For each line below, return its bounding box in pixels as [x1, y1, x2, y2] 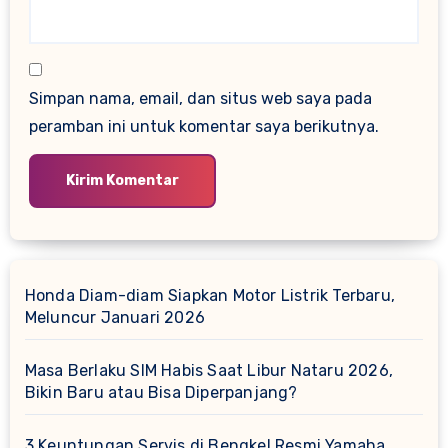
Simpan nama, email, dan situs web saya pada [29, 88, 373, 108]
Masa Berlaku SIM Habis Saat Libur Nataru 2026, [24, 361, 393, 381]
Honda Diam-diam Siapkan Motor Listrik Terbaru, [24, 286, 395, 306]
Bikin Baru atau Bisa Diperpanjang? [24, 383, 298, 403]
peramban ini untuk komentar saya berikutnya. [29, 116, 380, 136]
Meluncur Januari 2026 [24, 308, 205, 328]
